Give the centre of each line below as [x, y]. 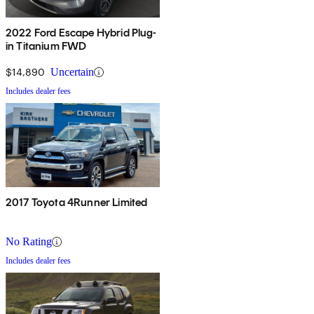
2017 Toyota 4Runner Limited [77, 203]
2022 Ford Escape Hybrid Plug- [81, 33]
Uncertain [72, 72]
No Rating [29, 242]
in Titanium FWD [46, 46]
